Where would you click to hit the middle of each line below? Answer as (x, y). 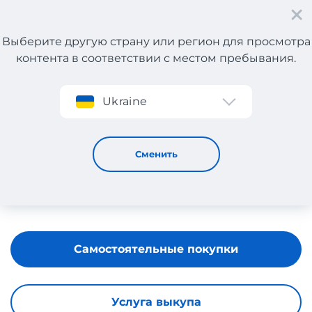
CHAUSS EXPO (85, 106)
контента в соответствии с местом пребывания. (156, 58)
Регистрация (68, 64)
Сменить (156, 154)
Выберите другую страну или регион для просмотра (156, 41)
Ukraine (125, 101)
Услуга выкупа (156, 302)
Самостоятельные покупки (156, 249)
